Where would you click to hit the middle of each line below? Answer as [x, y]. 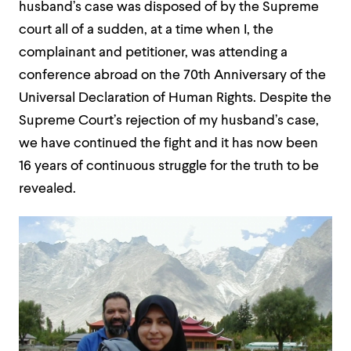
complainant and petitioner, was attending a [153, 53]
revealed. [47, 189]
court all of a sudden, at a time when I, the [146, 30]
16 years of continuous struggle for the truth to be [169, 166]
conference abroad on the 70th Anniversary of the [172, 76]
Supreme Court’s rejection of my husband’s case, [169, 121]
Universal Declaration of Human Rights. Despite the [175, 98]
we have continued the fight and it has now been [168, 144]
